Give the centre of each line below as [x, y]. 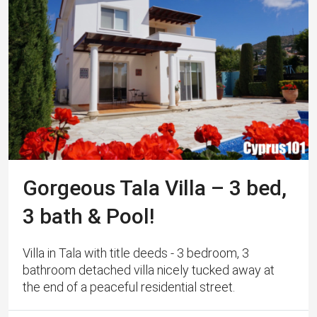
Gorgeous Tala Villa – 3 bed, [155, 188]
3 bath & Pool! [88, 217]
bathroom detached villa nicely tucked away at [149, 270]
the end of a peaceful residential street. [129, 287]
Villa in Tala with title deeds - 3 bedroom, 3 [136, 253]
